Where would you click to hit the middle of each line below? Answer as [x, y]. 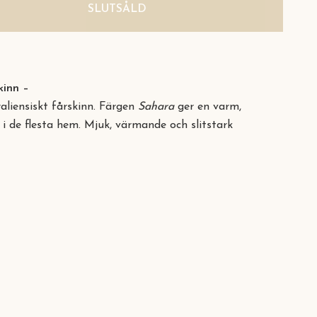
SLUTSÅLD [117, 9]
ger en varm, [208, 107]
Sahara [156, 107]
